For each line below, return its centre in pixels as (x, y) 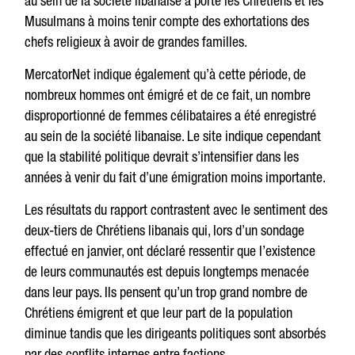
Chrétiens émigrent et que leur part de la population (159, 313)
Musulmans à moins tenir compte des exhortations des (167, 21)
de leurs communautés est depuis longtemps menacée (167, 271)
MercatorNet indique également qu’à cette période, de (166, 74)
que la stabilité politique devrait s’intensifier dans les (162, 157)
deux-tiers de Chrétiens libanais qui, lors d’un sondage (165, 230)
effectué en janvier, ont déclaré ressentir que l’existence (170, 251)
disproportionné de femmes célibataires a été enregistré (171, 115)
